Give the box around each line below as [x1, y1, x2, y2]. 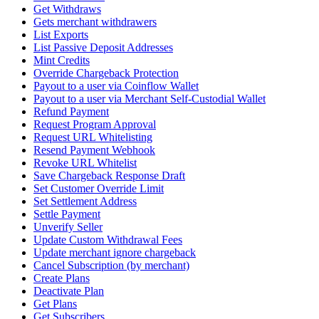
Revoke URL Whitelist [33, 157, 137, 169]
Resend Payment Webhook [33, 144, 155, 157]
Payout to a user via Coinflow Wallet [33, 80, 199, 93]
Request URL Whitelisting [33, 131, 152, 144]
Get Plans [33, 298, 77, 310]
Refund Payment [33, 105, 109, 118]
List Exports [33, 28, 88, 41]
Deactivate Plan [33, 285, 104, 298]
